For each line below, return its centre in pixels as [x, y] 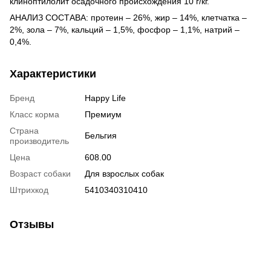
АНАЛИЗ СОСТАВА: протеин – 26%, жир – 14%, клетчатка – [128, 17]
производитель [39, 141]
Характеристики [53, 73]
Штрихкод [29, 190]
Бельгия [101, 135]
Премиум [103, 114]
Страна [24, 130]
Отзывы [32, 224]
